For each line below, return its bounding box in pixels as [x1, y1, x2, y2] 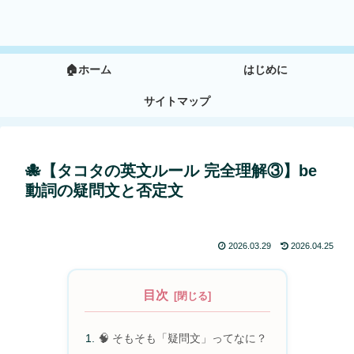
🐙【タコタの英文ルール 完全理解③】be [25, 162, 317, 180]
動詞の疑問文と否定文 [25, 182, 183, 200]
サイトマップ [144, 95, 210, 108]
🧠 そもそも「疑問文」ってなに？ [97, 332, 267, 345]
